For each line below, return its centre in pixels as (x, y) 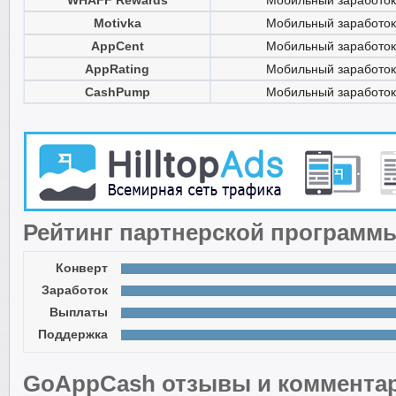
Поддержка (73, 334)
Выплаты (79, 312)
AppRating (117, 69)
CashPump (117, 92)
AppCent (117, 46)
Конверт (82, 268)
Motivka (117, 23)
